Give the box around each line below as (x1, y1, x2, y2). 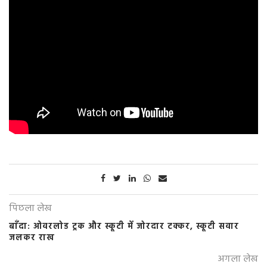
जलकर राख (9, 231, 55, 246)
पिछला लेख (9, 201, 52, 217)
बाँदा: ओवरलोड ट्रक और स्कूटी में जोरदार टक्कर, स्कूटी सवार (9, 220, 239, 234)
